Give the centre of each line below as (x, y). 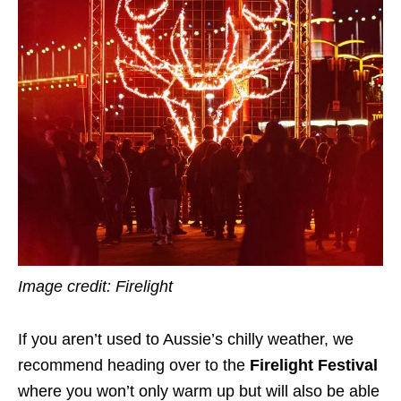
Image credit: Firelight (98, 286)
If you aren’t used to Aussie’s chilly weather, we (186, 339)
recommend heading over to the (134, 365)
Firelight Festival (314, 365)
